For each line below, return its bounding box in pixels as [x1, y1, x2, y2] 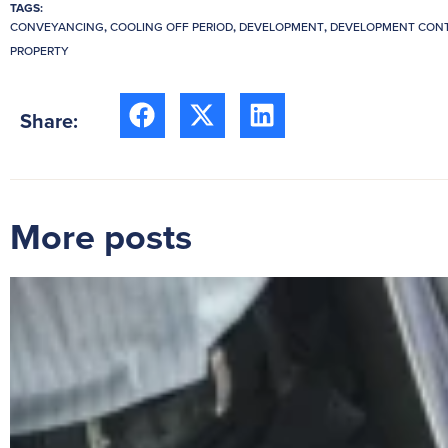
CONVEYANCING [10, 17, 104, 35]
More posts [10, 209, 192, 262]
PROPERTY [10, 41, 69, 59]
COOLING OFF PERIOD [110, 17, 233, 35]
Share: [20, 105, 78, 135]
